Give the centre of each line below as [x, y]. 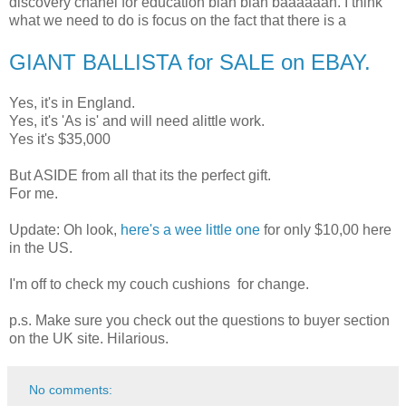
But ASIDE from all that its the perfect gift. [140, 175]
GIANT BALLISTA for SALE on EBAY [187, 62]
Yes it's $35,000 [60, 139]
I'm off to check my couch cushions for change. [159, 284]
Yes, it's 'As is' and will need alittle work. [137, 121]
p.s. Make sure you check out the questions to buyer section [199, 320]
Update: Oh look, [65, 229]
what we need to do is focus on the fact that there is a [178, 20]
